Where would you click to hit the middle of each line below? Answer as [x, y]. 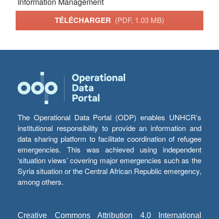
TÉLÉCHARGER [85, 20]
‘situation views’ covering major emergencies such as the [109, 160]
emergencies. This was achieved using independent [109, 150]
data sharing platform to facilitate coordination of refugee [109, 139]
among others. [41, 182]
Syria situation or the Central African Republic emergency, [109, 171]
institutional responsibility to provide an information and [109, 128]
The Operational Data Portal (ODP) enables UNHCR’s [109, 117]
